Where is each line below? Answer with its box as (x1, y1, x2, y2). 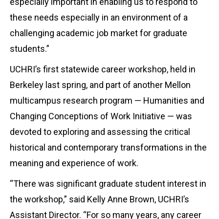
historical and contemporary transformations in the (10, 142, 207, 153)
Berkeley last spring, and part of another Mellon (10, 79, 191, 90)
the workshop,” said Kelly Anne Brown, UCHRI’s (10, 194, 189, 204)
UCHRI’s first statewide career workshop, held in (10, 64, 196, 74)
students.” (10, 43, 49, 54)
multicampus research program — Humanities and (10, 95, 204, 106)
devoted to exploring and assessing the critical (10, 126, 190, 137)
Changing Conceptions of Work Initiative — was (10, 110, 192, 121)
